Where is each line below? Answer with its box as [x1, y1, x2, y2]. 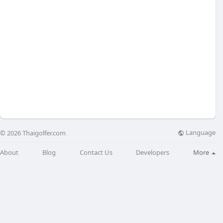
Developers [136, 147, 170, 157]
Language [184, 128, 216, 137]
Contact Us [79, 147, 112, 157]
